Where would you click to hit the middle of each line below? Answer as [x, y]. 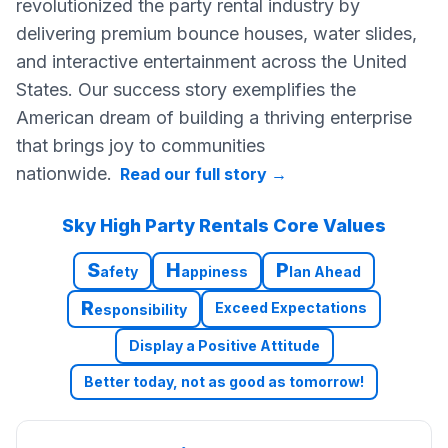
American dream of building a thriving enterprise [214, 118]
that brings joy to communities [140, 146]
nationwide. [64, 174]
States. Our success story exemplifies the [186, 90]
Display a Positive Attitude [224, 346]
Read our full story [193, 174]
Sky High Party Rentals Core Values [224, 226]
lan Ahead [325, 272]
